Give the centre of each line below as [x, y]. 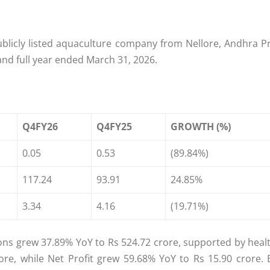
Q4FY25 [114, 127]
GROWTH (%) [201, 127]
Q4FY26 [40, 127]
